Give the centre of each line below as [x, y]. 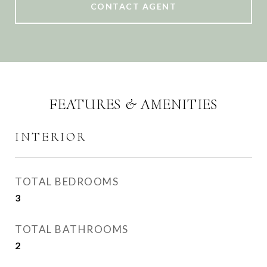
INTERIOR [51, 137]
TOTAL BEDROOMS [67, 181]
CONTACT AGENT [133, 6]
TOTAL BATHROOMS [72, 229]
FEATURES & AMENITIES [133, 104]
